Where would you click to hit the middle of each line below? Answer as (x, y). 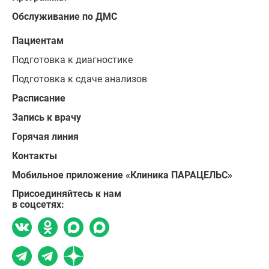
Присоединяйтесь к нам (67, 194)
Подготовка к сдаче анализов (80, 79)
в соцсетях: (38, 204)
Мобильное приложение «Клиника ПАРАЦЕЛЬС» (122, 175)
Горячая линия (45, 137)
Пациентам (38, 41)
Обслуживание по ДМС (65, 17)
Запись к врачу (47, 117)
